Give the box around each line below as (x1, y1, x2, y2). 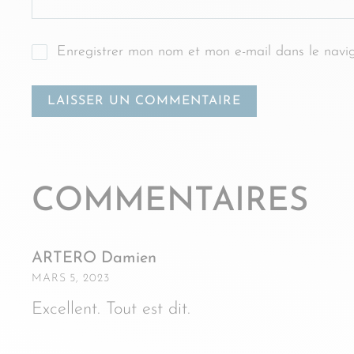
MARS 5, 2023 (32, 273, 110, 284)
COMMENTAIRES (32, 185, 308, 219)
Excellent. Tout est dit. (32, 300, 190, 318)
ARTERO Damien (32, 250, 156, 266)
